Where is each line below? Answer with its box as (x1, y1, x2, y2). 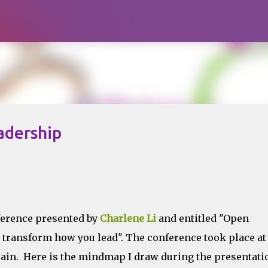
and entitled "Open (158, 212, 249, 224)
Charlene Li (99, 212, 156, 224)
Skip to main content (89, 9, 179, 20)
